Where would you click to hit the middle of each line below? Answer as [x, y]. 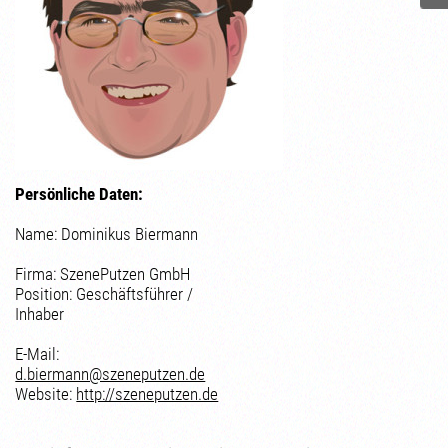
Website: [46, 394]
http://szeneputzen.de [147, 394]
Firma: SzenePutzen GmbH [103, 274]
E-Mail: [37, 354]
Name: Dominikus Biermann [107, 234]
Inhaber [40, 314]
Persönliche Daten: [79, 194]
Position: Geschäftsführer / [104, 294]
